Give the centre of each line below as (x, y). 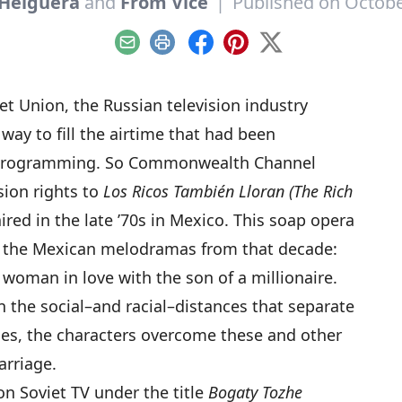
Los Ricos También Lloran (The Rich (228, 191)
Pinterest (266, 52)
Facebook (232, 52)
